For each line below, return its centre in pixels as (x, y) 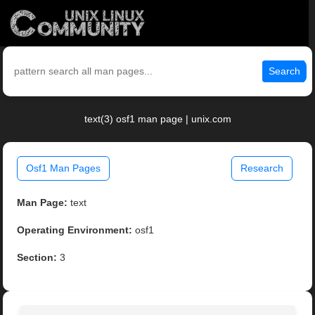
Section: (37, 258)
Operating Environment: (75, 230)
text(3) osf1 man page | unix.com (157, 119)
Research (262, 168)
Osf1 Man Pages (64, 168)
